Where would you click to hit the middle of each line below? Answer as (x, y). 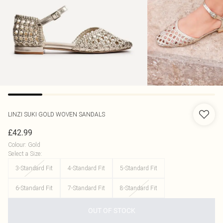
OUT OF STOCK (111, 211)
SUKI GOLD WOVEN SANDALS (64, 114)
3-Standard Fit (34, 168)
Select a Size (24, 154)
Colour (16, 145)
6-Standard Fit (34, 188)
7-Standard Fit (86, 188)
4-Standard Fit (86, 168)
